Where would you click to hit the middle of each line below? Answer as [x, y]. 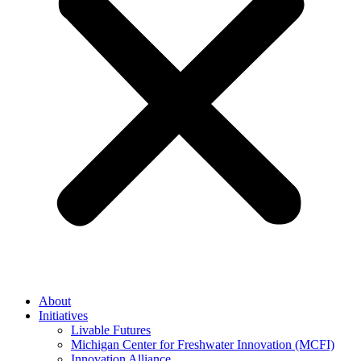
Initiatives [63, 315]
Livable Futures [111, 330]
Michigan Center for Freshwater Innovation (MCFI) [203, 344]
